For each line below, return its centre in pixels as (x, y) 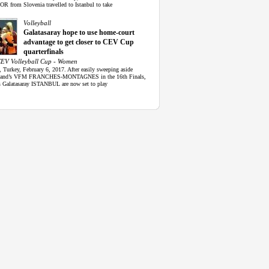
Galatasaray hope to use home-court (79, 33)
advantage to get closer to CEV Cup (79, 42)
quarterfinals (44, 52)
